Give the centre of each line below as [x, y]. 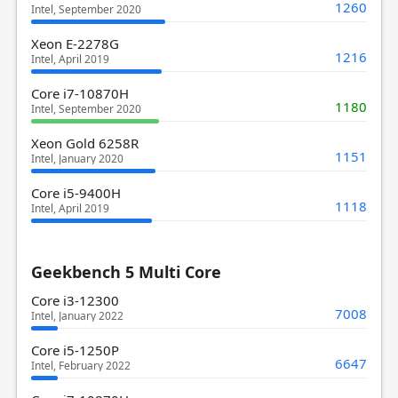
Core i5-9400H [76, 192]
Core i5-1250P [75, 350]
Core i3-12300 [75, 300]
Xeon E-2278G [75, 43]
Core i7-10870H [80, 93]
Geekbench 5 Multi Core [126, 271]
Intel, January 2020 [77, 158]
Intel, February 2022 [80, 365]
